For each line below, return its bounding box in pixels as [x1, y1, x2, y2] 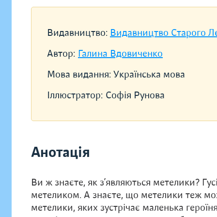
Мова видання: [47, 68, 113, 80]
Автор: [47, 47, 75, 60]
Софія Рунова [106, 89, 165, 101]
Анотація [31, 143, 90, 161]
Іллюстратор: [47, 89, 103, 101]
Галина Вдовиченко [78, 47, 163, 60]
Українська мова [113, 68, 185, 80]
